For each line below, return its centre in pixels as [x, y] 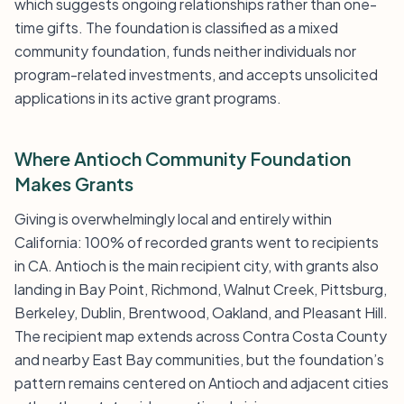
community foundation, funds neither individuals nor [185, 51]
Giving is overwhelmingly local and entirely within [173, 219]
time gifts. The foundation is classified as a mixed [176, 28]
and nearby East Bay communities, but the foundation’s [199, 359]
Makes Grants [74, 184]
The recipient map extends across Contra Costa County [201, 336]
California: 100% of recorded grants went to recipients [197, 242]
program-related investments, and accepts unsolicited [196, 74]
